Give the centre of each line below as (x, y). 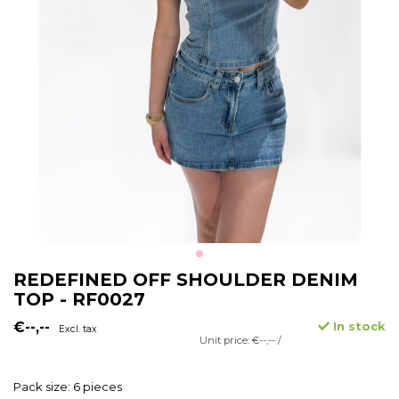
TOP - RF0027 (79, 300)
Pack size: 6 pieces (68, 387)
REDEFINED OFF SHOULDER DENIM (186, 280)
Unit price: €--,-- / (240, 341)
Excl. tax (78, 330)
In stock (358, 326)
